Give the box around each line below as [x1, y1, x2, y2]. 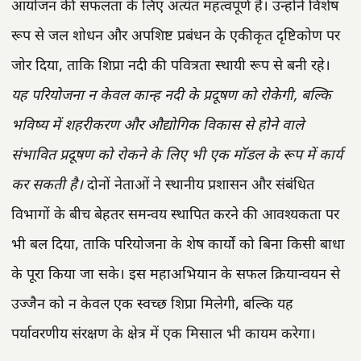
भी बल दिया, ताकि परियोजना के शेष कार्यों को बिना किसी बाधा [11, 235, 345, 255]
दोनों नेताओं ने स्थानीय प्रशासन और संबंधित [83, 176, 314, 195]
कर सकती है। [11, 176, 83, 195]
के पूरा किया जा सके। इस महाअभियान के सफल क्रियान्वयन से [11, 265, 340, 284]
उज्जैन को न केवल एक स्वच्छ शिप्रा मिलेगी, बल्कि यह [11, 295, 293, 314]
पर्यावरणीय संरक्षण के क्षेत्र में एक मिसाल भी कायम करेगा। [11, 325, 316, 344]
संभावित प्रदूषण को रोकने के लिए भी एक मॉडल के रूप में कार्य [11, 146, 342, 165]
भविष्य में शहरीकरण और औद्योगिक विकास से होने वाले [11, 116, 304, 135]
